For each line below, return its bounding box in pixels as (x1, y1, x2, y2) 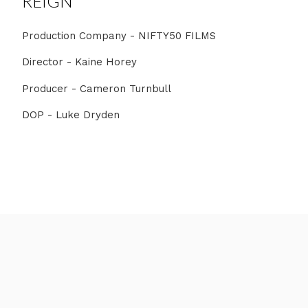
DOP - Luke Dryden (22, 109, 120, 121)
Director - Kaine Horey (22, 56, 137, 68)
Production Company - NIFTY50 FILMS (22, 29, 216, 42)
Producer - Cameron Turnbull (22, 82, 171, 95)
